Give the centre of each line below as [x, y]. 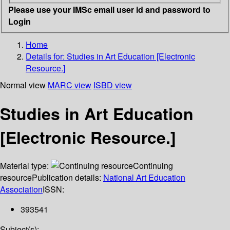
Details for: [46, 56]
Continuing [153, 166]
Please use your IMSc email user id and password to [109, 9]
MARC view [70, 85]
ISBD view [113, 85]
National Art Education [144, 178]
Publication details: [68, 178]
